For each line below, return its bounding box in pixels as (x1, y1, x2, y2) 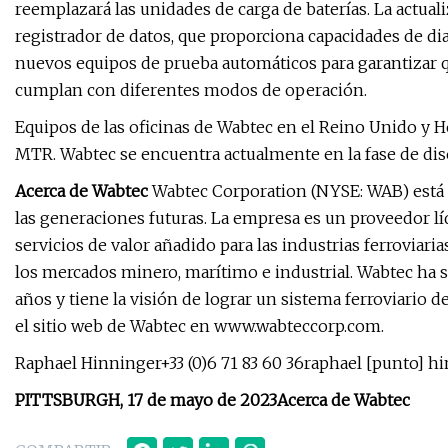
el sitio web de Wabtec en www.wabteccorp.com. (15, 316, 384, 337)
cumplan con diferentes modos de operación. (15, 80, 367, 101)
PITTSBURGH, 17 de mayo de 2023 (15, 390, 277, 411)
